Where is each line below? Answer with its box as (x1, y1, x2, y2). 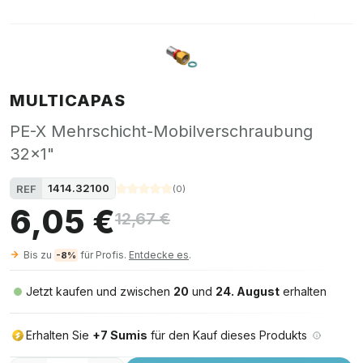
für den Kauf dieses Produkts (147, 328, 307, 342)
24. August (216, 284, 280, 298)
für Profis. (78, 249, 129, 261)
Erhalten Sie (26, 328, 92, 342)
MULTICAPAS (10, 91, 126, 110)
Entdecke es (129, 249, 189, 261)
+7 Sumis (92, 328, 147, 342)
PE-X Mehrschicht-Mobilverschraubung (10, 122, 313, 141)
